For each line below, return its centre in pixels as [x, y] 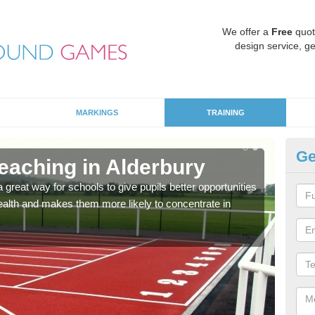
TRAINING [225, 112]
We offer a [247, 32]
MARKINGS [97, 112]
